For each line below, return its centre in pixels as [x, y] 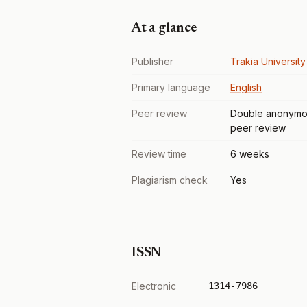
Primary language [171, 87]
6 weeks [250, 154]
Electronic [154, 286]
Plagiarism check [170, 180]
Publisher [152, 61]
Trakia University [268, 61]
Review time [159, 154]
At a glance [164, 28]
